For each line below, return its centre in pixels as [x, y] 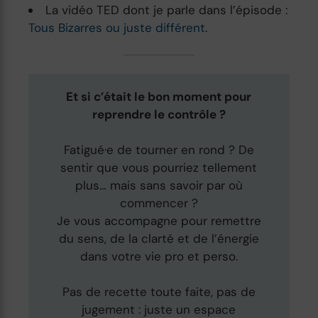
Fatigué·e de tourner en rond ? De [159, 149]
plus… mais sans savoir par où [159, 185]
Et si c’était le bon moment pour [159, 96]
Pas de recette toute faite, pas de [159, 291]
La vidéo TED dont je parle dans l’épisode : [167, 10]
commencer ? [159, 203]
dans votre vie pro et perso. [159, 256]
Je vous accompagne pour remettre [159, 220]
